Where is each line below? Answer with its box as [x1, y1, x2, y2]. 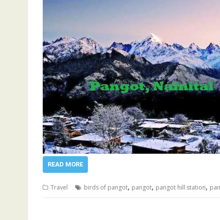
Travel [51, 183, 68, 192]
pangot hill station [156, 183, 206, 192]
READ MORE [48, 161, 83, 168]
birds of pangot [84, 183, 128, 192]
